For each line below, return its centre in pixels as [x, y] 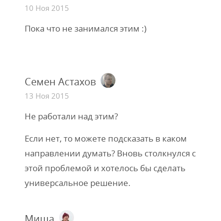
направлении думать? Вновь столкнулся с [110, 153]
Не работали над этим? [71, 116]
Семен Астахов [60, 82]
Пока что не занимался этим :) [86, 28]
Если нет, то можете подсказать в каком [106, 138]
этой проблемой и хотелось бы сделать [105, 168]
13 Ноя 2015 [48, 96]
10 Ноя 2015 [48, 8]
